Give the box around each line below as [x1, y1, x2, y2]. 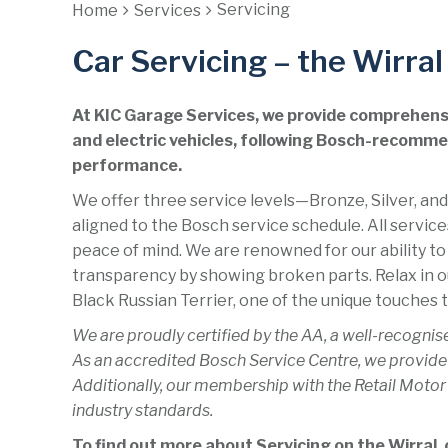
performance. [72, 156, 182, 175]
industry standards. [72, 401, 213, 420]
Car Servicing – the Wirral [72, 43, 443, 79]
